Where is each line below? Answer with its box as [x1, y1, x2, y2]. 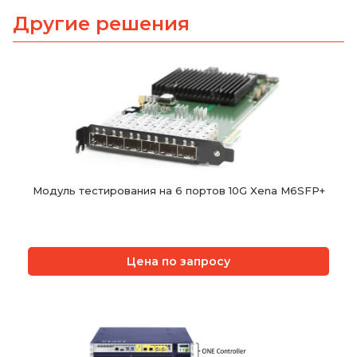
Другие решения [13, 12, 190, 36]
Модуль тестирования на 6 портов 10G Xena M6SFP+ [32, 184, 325, 198]
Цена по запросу [127, 254, 230, 269]
